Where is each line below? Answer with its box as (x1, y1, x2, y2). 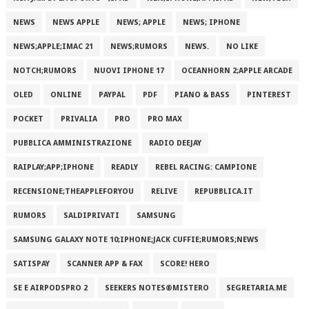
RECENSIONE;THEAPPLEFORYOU (12, 187, 134, 196)
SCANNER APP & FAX (66, 259, 143, 268)
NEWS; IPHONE (182, 18, 240, 27)
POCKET (12, 114, 43, 123)
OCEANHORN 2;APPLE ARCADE (181, 66, 292, 75)
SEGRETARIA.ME (226, 283, 287, 292)
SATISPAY (12, 259, 50, 268)
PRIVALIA (60, 114, 97, 123)
